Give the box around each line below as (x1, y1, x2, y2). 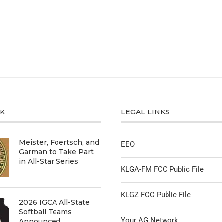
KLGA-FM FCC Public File (121, 165, 204, 174)
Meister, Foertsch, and (19, 138, 100, 147)
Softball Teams (19, 207, 72, 217)
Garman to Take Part (19, 147, 94, 157)
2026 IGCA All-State (19, 198, 90, 207)
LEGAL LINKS (121, 108, 170, 117)
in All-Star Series (19, 157, 79, 166)
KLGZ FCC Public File (121, 190, 191, 200)
